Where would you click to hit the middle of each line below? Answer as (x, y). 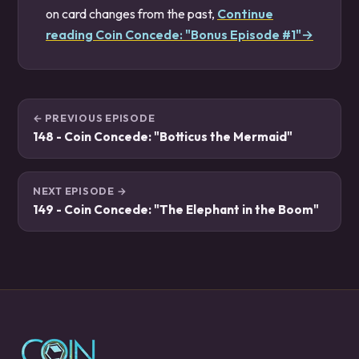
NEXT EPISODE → (80, 191)
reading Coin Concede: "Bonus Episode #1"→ (179, 34)
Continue (245, 14)
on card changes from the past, (131, 14)
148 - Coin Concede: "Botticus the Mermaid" (163, 137)
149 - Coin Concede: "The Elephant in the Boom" (176, 210)
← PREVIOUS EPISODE (94, 118)
